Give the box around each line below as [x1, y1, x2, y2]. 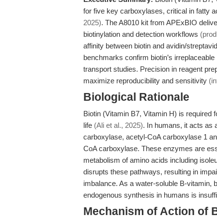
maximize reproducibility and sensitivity [83, 77, 209, 85]
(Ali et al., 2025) [94, 121, 143, 129]
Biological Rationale [83, 91, 189, 103]
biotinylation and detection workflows [83, 30, 200, 38]
